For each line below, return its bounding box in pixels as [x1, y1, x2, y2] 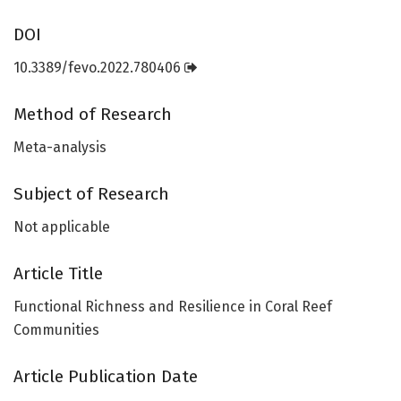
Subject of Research [13, 183, 169, 205]
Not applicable [13, 218, 110, 235]
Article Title [13, 263, 103, 285]
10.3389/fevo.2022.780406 [13, 58, 184, 76]
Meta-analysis [13, 138, 107, 156]
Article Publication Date [13, 366, 198, 388]
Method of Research [13, 104, 172, 125]
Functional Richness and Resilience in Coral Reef [13, 297, 332, 315]
